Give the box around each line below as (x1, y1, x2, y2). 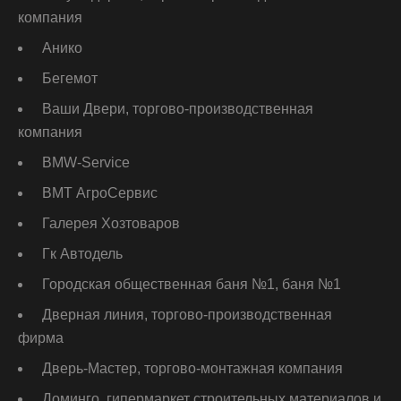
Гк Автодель (42, 246, 123, 262)
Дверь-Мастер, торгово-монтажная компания (42, 361, 343, 377)
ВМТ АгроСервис (42, 185, 158, 201)
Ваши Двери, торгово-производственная (42, 101, 313, 117)
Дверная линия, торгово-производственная (42, 307, 332, 323)
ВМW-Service (42, 155, 130, 171)
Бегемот (42, 71, 98, 87)
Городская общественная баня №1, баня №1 (42, 277, 341, 293)
